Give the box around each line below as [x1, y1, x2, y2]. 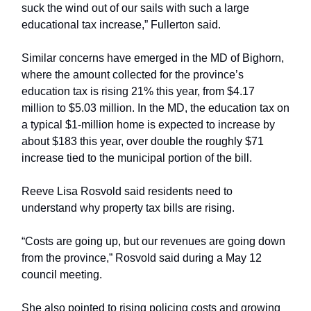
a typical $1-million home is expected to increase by [22, 119, 275, 131]
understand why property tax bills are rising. [22, 202, 235, 215]
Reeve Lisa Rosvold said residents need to [22, 185, 233, 198]
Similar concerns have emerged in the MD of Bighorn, [22, 52, 284, 65]
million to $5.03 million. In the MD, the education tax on [22, 102, 289, 115]
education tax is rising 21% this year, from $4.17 [22, 85, 255, 98]
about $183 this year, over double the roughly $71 [22, 135, 264, 148]
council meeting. [22, 269, 102, 281]
